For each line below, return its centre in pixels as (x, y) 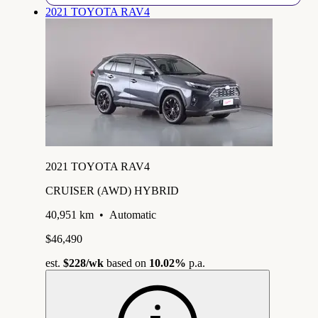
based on (126, 263)
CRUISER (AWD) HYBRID (112, 190)
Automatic (133, 214)
